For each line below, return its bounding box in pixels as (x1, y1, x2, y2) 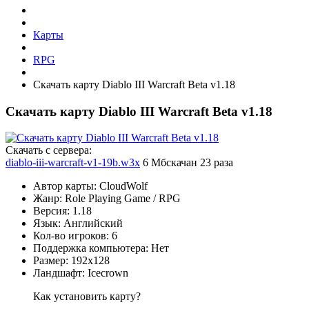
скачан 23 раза (166, 157, 233, 169)
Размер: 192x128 (33, 255, 110, 267)
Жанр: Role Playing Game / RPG (33, 192, 181, 205)
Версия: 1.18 (33, 205, 92, 217)
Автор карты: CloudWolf (33, 180, 148, 192)
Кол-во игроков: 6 (33, 230, 117, 242)
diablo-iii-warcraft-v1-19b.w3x (6, 157, 140, 169)
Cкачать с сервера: (6, 144, 92, 157)
